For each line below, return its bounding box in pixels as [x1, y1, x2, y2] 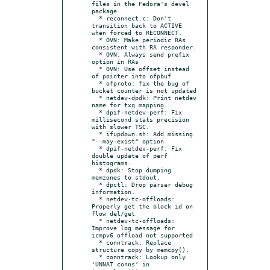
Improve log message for [92, 224, 175, 231]
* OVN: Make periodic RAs [92, 36, 99, 43]
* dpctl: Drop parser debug [92, 180, 99, 188]
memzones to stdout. [92, 173, 160, 181]
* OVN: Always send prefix [92, 50, 99, 58]
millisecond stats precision [92, 115, 189, 123]
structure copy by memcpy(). [92, 245, 189, 253]
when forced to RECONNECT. [92, 28, 182, 36]
